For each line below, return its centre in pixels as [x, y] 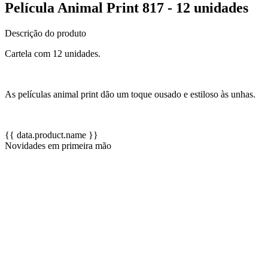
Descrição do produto [45, 33]
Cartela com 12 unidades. [53, 53]
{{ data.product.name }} [51, 135]
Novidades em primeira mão [58, 145]
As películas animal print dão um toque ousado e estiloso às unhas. [130, 94]
